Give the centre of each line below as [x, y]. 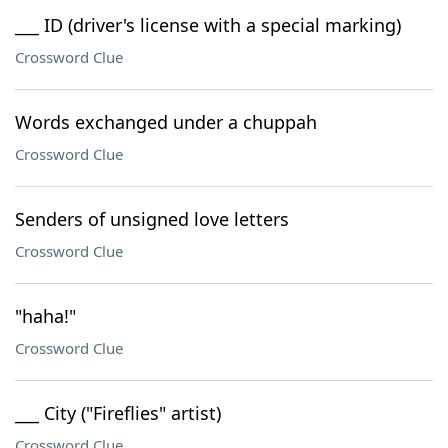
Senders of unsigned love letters [152, 219]
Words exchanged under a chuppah [166, 122]
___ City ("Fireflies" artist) [118, 413]
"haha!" [45, 316]
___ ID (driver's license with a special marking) [208, 25]
